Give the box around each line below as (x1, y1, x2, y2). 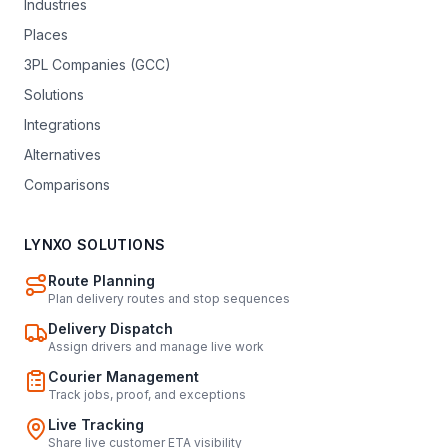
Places (24, 25, 68, 43)
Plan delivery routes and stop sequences (48, 290, 290, 306)
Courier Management (48, 367, 199, 385)
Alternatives (24, 145, 101, 163)
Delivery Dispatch (48, 319, 173, 337)
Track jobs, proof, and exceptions (48, 386, 246, 402)
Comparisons (24, 175, 110, 193)
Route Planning (48, 271, 155, 289)
